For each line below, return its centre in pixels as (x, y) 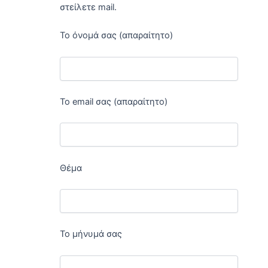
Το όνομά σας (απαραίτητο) (116, 36)
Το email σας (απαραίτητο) (114, 102)
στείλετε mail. (88, 7)
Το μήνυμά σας (91, 234)
